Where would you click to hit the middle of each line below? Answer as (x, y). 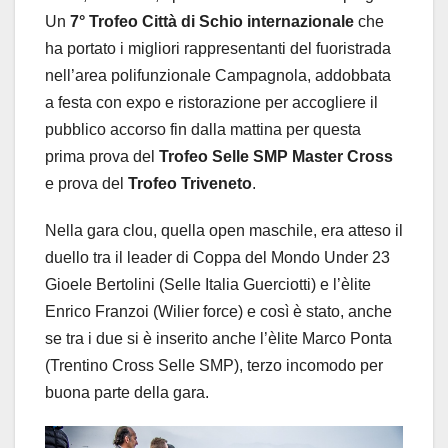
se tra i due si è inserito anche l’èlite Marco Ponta (218, 339)
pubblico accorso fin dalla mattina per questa (203, 130)
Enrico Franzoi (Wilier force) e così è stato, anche (218, 312)
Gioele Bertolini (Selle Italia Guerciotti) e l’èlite (208, 285)
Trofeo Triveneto (190, 184)
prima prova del (102, 157)
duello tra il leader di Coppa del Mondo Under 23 (217, 258)
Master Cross (342, 157)
